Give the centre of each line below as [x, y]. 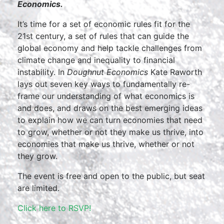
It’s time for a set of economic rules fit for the [104, 24]
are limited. [40, 188]
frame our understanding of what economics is [106, 96]
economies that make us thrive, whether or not [106, 144]
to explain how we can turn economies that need [110, 120]
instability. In [42, 72]
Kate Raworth [175, 72]
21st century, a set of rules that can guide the [103, 36]
